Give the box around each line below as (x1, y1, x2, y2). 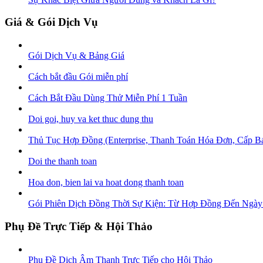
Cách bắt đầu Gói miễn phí (28, 72, 128, 82)
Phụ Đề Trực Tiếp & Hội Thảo (5, 220, 153, 232)
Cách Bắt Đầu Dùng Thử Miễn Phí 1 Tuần (28, 93, 187, 103)
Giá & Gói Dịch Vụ (5, 16, 98, 29)
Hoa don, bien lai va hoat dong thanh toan (28, 177, 184, 188)
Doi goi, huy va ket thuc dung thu (28, 114, 153, 124)
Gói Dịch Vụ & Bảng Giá (28, 50, 124, 61)
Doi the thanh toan (28, 156, 97, 167)
